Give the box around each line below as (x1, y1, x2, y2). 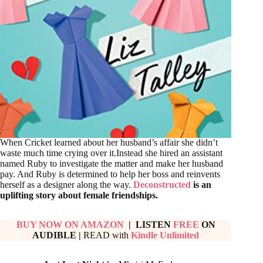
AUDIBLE (32, 230, 77, 241)
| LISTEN (126, 220, 173, 230)
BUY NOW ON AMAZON (16, 220, 126, 230)
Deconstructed (133, 180, 191, 190)
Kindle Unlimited (131, 230, 200, 241)
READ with (81, 230, 131, 241)
